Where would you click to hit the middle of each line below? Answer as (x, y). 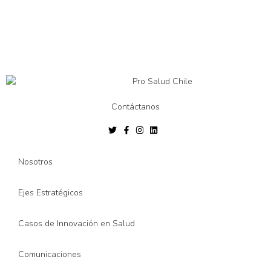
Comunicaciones (50, 254)
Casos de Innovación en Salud (77, 223)
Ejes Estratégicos (51, 192)
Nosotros (35, 162)
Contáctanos (135, 106)
